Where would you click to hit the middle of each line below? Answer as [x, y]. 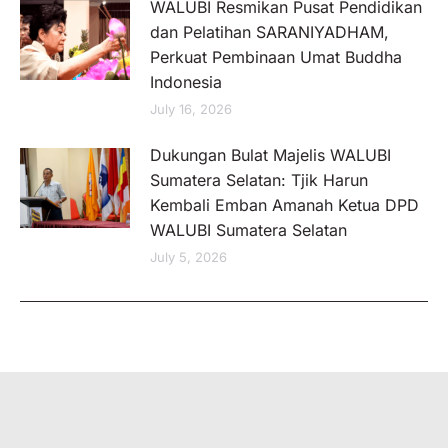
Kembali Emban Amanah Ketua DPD [284, 205]
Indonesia [186, 82]
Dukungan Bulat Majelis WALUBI [270, 155]
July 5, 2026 [188, 257]
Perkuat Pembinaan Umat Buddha [276, 57]
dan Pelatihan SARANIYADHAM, [269, 32]
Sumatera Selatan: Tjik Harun [259, 180]
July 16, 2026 [191, 109]
